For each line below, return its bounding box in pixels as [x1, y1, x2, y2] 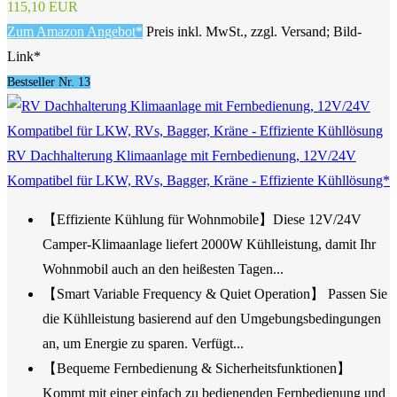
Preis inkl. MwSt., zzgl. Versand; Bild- [146, 24, 362, 40]
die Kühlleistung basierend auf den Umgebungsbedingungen [43, 311, 381, 327]
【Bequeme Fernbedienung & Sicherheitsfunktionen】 [43, 361, 351, 377]
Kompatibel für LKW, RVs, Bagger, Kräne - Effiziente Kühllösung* [7, 173, 390, 189]
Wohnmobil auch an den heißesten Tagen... [43, 261, 284, 277]
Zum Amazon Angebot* [7, 24, 143, 40]
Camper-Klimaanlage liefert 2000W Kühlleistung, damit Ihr [43, 237, 376, 253]
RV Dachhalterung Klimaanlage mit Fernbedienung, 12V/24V [7, 148, 356, 164]
